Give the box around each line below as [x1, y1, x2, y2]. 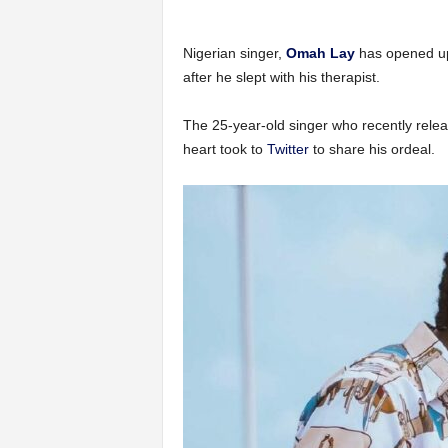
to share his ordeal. [308, 141, 435, 157]
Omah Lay [285, 45, 355, 61]
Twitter [266, 141, 309, 157]
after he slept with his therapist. [182, 69, 380, 85]
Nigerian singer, [182, 45, 282, 61]
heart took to [182, 141, 267, 157]
